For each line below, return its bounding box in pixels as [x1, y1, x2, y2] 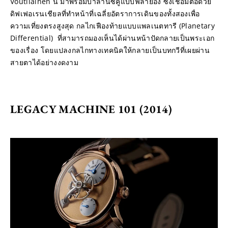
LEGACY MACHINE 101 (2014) [10, 101, 172, 117]
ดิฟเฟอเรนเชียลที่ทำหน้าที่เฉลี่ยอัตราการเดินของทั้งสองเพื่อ [10, 8, 200, 18]
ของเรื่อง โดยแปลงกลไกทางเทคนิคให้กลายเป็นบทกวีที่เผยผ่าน [10, 45, 210, 55]
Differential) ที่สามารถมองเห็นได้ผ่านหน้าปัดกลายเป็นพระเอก [10, 33, 215, 43]
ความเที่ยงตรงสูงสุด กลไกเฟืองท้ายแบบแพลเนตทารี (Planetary [10, 20, 215, 31]
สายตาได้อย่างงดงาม [10, 57, 79, 67]
